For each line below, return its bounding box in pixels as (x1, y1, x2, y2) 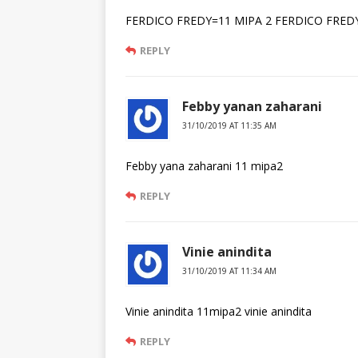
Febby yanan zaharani (182, 97, 322, 116)
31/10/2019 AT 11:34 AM (182, 265, 276, 277)
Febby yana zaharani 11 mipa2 (125, 158, 283, 174)
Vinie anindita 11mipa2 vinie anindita (125, 304, 312, 320)
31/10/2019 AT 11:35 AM (182, 120, 276, 132)
